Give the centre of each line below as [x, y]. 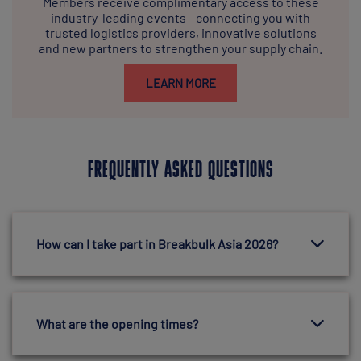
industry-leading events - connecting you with [180, 17]
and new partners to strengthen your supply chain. [180, 48]
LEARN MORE [180, 83]
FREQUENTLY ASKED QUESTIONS [180, 171]
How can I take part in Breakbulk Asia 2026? [157, 243]
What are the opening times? [117, 323]
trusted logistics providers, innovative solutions [180, 32]
